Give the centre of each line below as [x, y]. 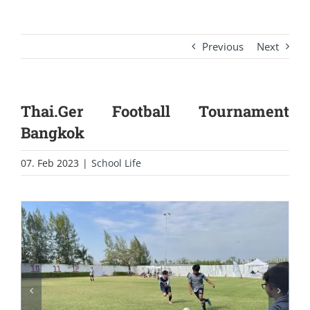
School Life [116, 163]
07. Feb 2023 [50, 163]
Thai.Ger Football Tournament [155, 111]
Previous [223, 47]
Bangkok [53, 133]
